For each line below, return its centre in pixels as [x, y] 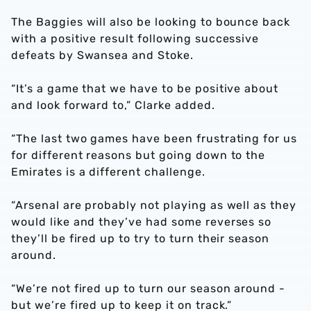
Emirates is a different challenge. [108, 172]
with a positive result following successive [135, 39]
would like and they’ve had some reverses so [142, 222]
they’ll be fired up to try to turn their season [141, 238]
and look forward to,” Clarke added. [113, 105]
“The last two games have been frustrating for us [154, 138]
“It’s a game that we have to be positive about [145, 89]
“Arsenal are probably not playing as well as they [154, 205]
